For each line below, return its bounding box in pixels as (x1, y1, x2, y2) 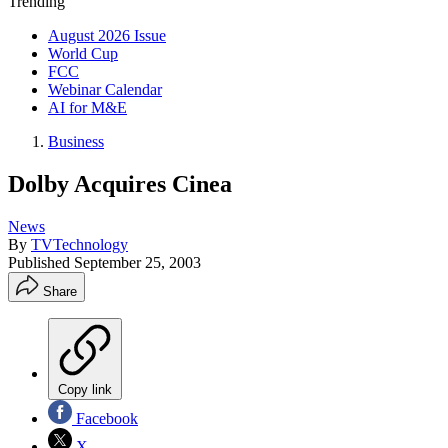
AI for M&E (48, 99, 127, 116)
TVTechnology (31, 235, 128, 253)
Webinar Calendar (48, 81, 162, 98)
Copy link (58, 381, 112, 397)
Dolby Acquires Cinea (8, 170, 232, 197)
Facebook (72, 409, 138, 427)
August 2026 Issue (48, 27, 166, 44)
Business (48, 133, 104, 150)
